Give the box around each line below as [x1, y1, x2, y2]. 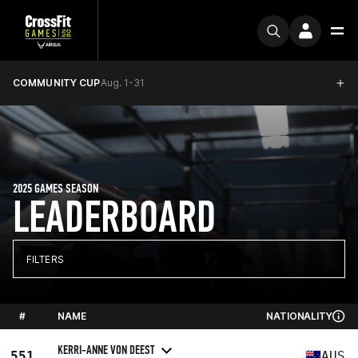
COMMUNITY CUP [13, 77, 101, 89]
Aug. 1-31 [100, 77, 145, 89]
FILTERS [26, 253, 64, 265]
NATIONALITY [266, 310, 332, 322]
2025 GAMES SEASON [13, 181, 98, 196]
